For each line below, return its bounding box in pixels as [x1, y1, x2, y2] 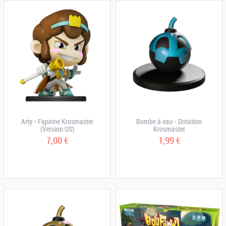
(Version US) [40, 124, 74, 134]
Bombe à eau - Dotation [136, 117, 202, 126]
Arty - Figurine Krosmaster [21, 117, 93, 126]
